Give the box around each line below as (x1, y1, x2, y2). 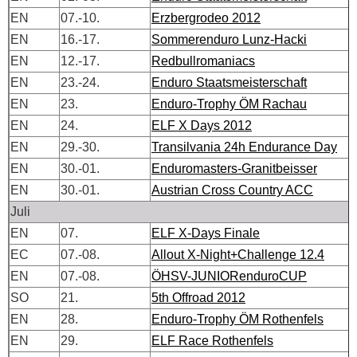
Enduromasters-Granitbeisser (151, 161, 317, 175)
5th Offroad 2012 (151, 290, 245, 304)
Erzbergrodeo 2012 (151, 10, 261, 25)
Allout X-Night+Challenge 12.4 (151, 247, 324, 261)
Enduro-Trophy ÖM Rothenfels (151, 312, 324, 326)
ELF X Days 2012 (151, 118, 252, 132)
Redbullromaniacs (151, 53, 255, 68)
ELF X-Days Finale (151, 226, 260, 240)
